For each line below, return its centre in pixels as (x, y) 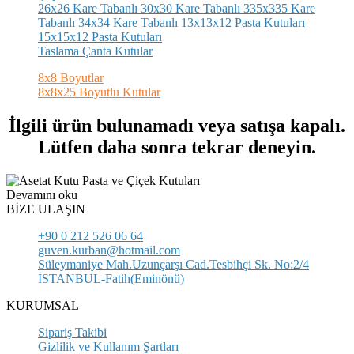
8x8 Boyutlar (71, 78)
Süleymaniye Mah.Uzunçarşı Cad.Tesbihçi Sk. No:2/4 (173, 264)
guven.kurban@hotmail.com (109, 250)
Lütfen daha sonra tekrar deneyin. (177, 147)
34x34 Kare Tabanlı (126, 23)
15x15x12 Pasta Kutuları (100, 37)
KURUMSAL (43, 305)
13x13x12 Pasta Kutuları (241, 23)
